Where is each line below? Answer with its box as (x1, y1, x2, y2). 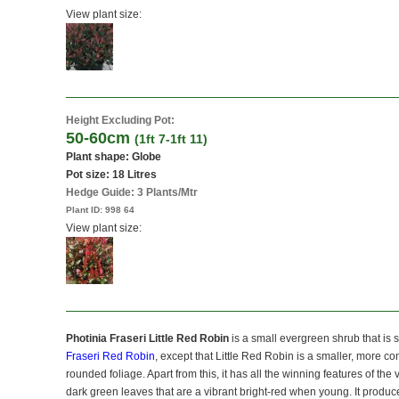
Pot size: (66, 167, 112, 181)
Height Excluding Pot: (66, 113, 175, 126)
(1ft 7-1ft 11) (134, 131, 208, 146)
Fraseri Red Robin (66, 349, 155, 362)
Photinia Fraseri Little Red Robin (66, 331, 229, 345)
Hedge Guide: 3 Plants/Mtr (66, 185, 198, 199)
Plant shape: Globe (66, 150, 161, 163)
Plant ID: (66, 204, 105, 215)
